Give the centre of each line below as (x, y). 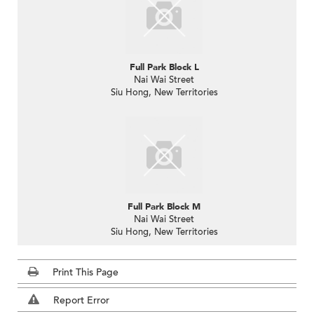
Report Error (81, 300)
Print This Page (86, 272)
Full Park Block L (164, 67)
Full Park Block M (164, 206)
